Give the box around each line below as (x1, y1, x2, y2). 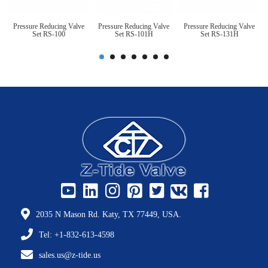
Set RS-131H (200, 30, 239, 39)
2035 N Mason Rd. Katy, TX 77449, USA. (36, 209, 181, 219)
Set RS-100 (32, 30, 65, 39)
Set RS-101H (114, 30, 153, 39)
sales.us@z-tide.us (39, 250, 100, 260)
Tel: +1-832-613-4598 (39, 230, 114, 239)
